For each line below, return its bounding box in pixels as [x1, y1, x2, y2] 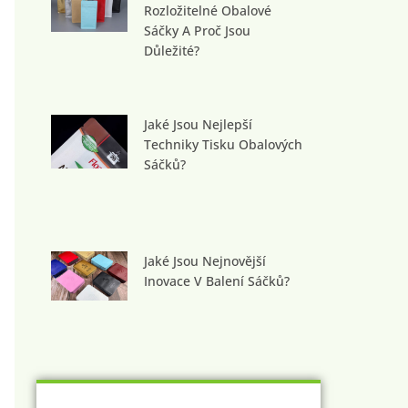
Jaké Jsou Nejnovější [143, 251, 266, 270]
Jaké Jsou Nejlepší [143, 115, 252, 133]
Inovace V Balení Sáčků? [143, 271, 290, 290]
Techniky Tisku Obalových [143, 135, 302, 153]
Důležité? [143, 41, 199, 59]
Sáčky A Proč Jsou [143, 21, 250, 39]
